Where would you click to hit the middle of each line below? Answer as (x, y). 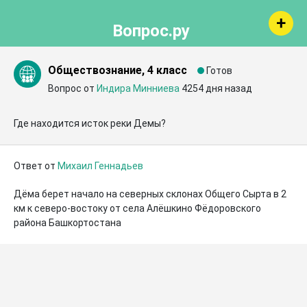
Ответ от (36, 166)
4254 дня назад (217, 88)
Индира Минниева (138, 88)
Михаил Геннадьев (100, 166)
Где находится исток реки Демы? (90, 123)
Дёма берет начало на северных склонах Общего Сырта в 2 (150, 194)
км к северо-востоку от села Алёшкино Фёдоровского (137, 208)
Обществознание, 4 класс (118, 70)
